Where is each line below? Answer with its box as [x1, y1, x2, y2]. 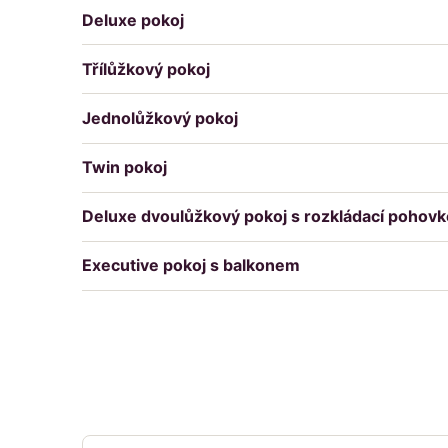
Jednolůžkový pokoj [82, 108, 238, 128]
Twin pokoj [82, 157, 167, 178]
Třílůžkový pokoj [82, 58, 210, 79]
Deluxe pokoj [82, 9, 184, 30]
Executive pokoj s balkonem [82, 255, 300, 276]
